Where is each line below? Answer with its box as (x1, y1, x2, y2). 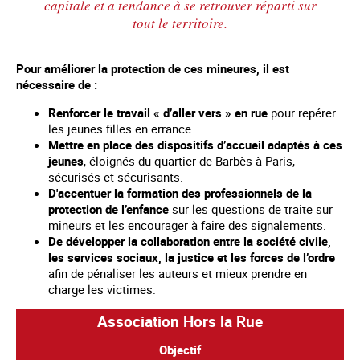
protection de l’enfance (48, 201, 169, 218)
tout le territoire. (133, 14, 227, 33)
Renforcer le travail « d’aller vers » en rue (48, 104, 268, 121)
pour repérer (268, 104, 336, 121)
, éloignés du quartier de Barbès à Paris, (84, 153, 295, 170)
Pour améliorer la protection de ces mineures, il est (16, 60, 289, 77)
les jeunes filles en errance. (48, 121, 194, 137)
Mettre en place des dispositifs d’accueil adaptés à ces (48, 137, 342, 153)
